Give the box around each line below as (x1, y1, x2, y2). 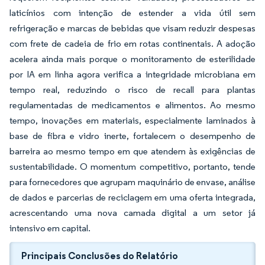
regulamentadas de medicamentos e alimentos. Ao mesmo (9, 99, 256, 111)
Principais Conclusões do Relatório (21, 250, 178, 261)
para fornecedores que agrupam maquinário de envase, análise (9, 176, 256, 188)
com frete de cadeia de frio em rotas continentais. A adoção (9, 38, 256, 49)
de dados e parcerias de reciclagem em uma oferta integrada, (9, 192, 256, 203)
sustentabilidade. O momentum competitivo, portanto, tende (9, 161, 256, 172)
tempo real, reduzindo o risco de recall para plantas (9, 84, 256, 95)
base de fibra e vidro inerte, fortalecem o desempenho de (9, 130, 256, 141)
